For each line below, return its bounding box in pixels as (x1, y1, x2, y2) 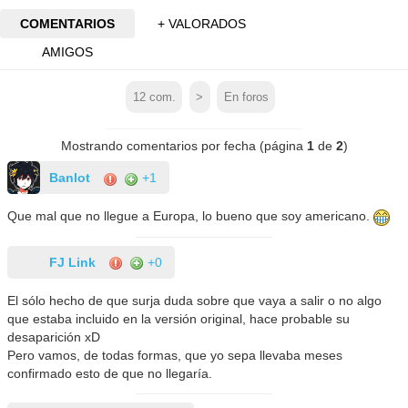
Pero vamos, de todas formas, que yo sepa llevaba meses (7, 347, 343, 362)
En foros (223, 90, 269, 104)
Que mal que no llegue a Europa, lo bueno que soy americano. (7, 209, 374, 224)
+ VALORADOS (158, 15, 247, 31)
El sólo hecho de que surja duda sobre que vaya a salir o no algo (7, 292, 382, 308)
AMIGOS (41, 45, 93, 60)
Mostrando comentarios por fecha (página (60, 138, 307, 154)
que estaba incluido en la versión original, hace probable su (7, 311, 351, 326)
